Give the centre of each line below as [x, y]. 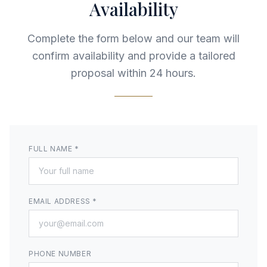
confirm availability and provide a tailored [133, 56]
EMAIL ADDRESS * [63, 201]
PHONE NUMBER [60, 254]
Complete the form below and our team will [133, 38]
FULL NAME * [54, 149]
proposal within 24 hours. [133, 73]
